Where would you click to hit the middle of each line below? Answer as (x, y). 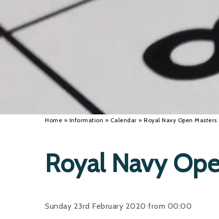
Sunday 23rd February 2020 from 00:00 (118, 206)
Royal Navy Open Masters (180, 120)
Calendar (123, 120)
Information (86, 120)
